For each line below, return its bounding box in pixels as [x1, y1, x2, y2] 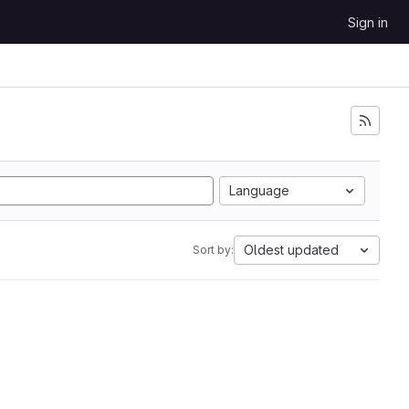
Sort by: [193, 243, 234, 257]
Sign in [348, 15, 388, 30]
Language [229, 183, 289, 198]
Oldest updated [244, 242, 339, 257]
